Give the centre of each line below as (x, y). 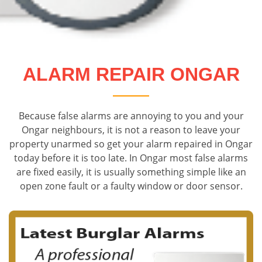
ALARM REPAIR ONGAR (131, 74)
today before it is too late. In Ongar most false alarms (131, 158)
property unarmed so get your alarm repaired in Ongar (131, 144)
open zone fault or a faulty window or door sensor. (131, 186)
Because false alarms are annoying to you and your (131, 116)
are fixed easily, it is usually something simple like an (131, 172)
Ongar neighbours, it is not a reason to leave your (131, 130)
